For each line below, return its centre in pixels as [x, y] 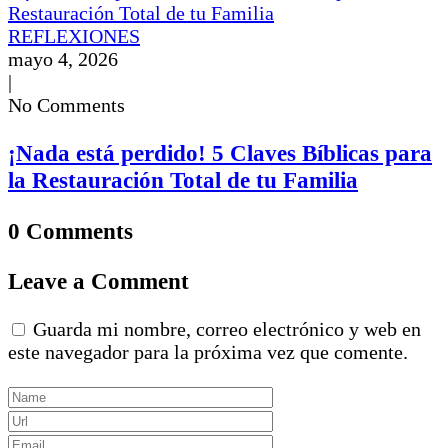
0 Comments [70, 230]
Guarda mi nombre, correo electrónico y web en [227, 329]
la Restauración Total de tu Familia [183, 180]
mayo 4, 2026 [63, 58]
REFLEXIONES [74, 35]
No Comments [66, 104]
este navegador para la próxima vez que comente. [208, 352]
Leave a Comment [98, 281]
